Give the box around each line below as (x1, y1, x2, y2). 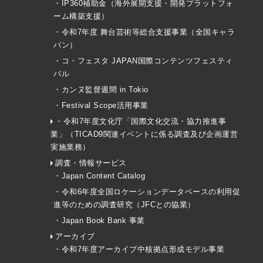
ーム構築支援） (53, 12, 109, 21)
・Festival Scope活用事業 (53, 101, 149, 110)
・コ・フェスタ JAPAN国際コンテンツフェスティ (53, 56, 233, 65)
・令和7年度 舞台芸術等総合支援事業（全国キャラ (53, 28, 235, 36)
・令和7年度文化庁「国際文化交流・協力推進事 (55, 117, 226, 126)
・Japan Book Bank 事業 (53, 216, 145, 225)
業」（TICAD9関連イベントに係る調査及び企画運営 (50, 130, 238, 139)
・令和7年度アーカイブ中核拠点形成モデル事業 (53, 245, 224, 254)
